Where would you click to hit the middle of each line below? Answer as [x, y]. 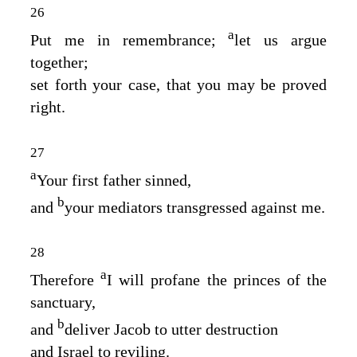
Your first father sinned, [114, 180]
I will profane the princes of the [217, 279]
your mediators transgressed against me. [195, 207]
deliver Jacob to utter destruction [171, 329]
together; [59, 62]
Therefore [66, 279]
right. [48, 106]
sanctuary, [63, 302]
